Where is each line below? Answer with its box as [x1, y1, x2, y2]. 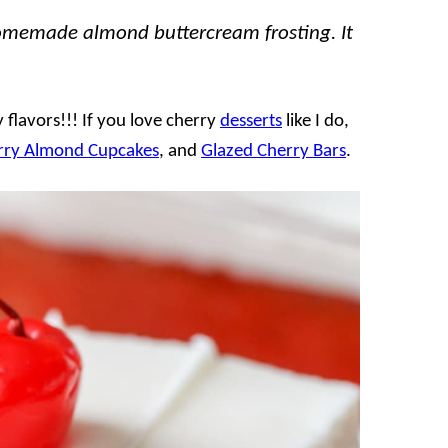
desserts [220, 112, 282, 132]
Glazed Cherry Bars [201, 142, 346, 162]
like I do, [282, 112, 349, 132]
